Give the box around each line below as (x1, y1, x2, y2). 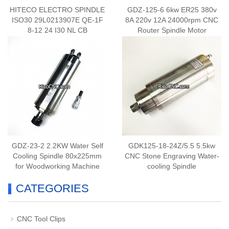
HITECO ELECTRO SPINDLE (10, 6, 105, 14)
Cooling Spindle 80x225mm (13, 152, 102, 160)
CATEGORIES (16, 182, 89, 195)
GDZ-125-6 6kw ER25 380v (127, 6, 217, 14)
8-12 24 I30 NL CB (27, 26, 87, 34)
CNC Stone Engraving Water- (124, 152, 219, 160)
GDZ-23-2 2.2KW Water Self (11, 142, 103, 150)
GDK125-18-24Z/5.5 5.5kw (128, 142, 215, 150)
